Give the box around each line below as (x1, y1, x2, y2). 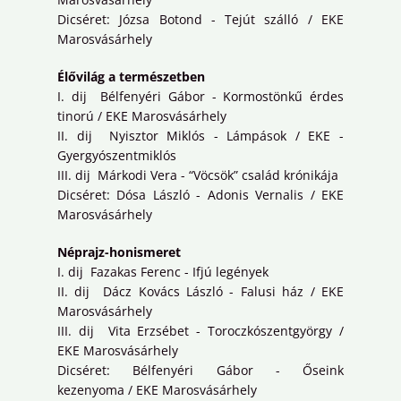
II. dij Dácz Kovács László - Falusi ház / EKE (57, 283, 344, 301)
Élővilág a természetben (57, 68, 205, 86)
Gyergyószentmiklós (57, 147, 176, 165)
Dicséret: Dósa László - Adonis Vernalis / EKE (57, 186, 344, 204)
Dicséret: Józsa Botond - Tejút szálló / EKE (57, 11, 344, 29)
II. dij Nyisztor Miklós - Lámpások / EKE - (57, 127, 344, 145)
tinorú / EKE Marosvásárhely (57, 107, 226, 125)
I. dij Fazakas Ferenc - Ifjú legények (57, 263, 269, 281)
